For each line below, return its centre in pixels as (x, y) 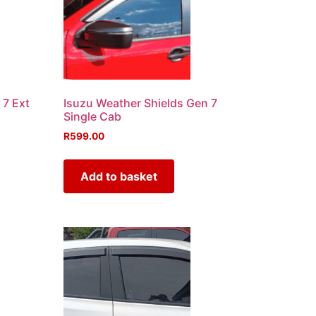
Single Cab (93, 116)
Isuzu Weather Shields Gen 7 (141, 103)
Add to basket (119, 176)
